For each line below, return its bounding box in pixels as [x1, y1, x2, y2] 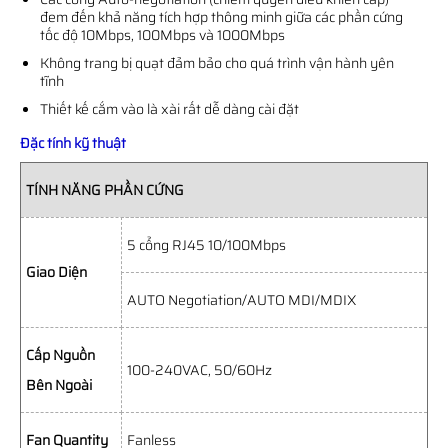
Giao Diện [26, 261, 87, 283]
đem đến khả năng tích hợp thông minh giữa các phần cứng [40, 6, 403, 28]
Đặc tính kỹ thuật [20, 132, 126, 154]
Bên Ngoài [26, 374, 92, 396]
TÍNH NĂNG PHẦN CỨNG [26, 179, 184, 201]
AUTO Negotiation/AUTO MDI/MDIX [127, 289, 356, 311]
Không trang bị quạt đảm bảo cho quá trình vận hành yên [40, 52, 394, 74]
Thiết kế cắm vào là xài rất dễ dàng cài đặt [40, 98, 299, 120]
